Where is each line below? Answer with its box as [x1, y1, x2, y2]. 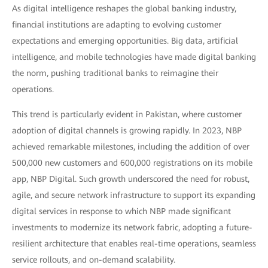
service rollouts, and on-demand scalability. [12, 255, 175, 264]
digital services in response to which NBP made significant [12, 206, 231, 216]
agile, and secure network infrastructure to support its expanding [12, 190, 255, 200]
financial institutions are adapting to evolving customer [12, 20, 221, 29]
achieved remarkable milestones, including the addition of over [12, 142, 249, 151]
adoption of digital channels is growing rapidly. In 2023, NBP [12, 126, 242, 135]
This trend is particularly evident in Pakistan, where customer [12, 109, 242, 119]
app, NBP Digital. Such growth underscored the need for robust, [12, 174, 249, 184]
